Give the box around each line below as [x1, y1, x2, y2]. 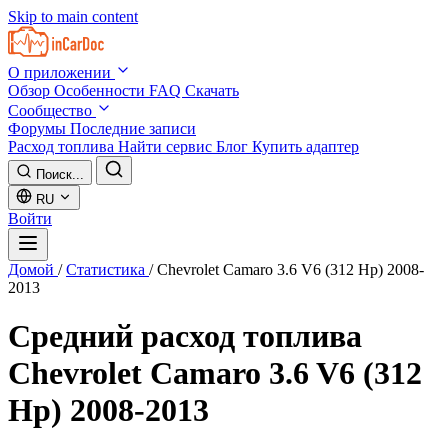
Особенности [54, 82, 149, 99]
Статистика [66, 261, 149, 278]
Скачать [185, 82, 239, 99]
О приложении [8, 64, 115, 81]
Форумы [8, 120, 70, 137]
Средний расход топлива [8, 318, 362, 355]
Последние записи [70, 120, 196, 137]
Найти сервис [118, 138, 216, 155]
